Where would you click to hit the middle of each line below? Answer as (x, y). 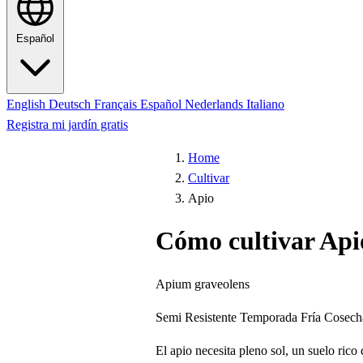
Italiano (265, 104)
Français (117, 104)
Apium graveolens (203, 284)
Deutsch (71, 104)
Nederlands (216, 104)
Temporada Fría (280, 317)
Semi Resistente (196, 317)
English (28, 104)
